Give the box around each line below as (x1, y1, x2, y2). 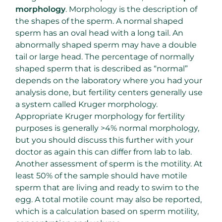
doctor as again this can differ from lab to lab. (15, 147, 192, 157)
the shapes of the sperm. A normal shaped (15, 16, 183, 26)
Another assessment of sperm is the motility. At (15, 159, 203, 168)
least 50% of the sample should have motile (15, 170, 187, 180)
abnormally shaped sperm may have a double (15, 40, 197, 50)
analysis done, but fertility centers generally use (15, 87, 203, 97)
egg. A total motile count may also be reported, (15, 194, 202, 204)
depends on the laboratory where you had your (15, 75, 202, 85)
